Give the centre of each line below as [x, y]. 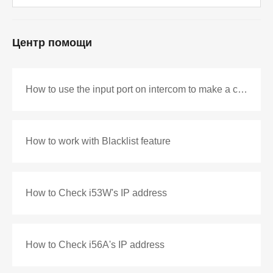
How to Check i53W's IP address [96, 193]
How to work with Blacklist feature [98, 141]
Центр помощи [52, 43]
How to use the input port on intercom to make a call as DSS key [243, 89]
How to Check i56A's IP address [95, 245]
